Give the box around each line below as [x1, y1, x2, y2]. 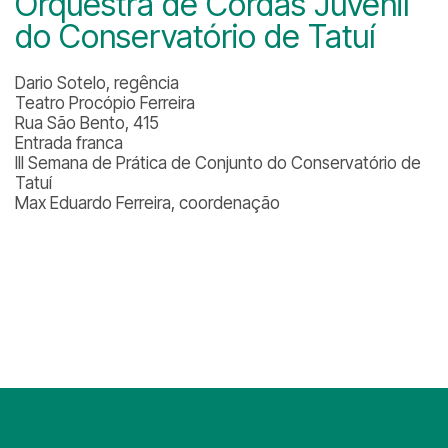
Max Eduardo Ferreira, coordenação [15, 193, 280, 213]
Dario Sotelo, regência [15, 73, 179, 93]
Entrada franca [15, 133, 123, 153]
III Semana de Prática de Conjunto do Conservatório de [15, 153, 421, 173]
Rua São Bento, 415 [15, 113, 159, 133]
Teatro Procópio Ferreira [15, 93, 195, 113]
